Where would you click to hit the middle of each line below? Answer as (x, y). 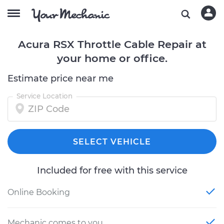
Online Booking (39, 192)
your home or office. (112, 58)
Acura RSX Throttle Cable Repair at (112, 44)
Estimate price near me (60, 78)
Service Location (44, 96)
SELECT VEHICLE (112, 142)
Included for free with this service (112, 170)
